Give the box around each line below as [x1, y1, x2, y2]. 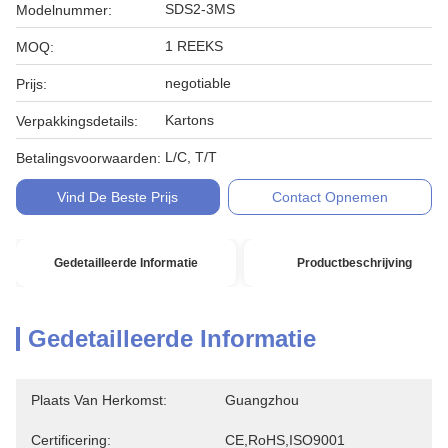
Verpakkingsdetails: [16, 113, 138, 129]
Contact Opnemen [272, 189, 389, 205]
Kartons [165, 112, 214, 128]
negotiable [165, 75, 231, 91]
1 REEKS [165, 38, 223, 54]
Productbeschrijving [296, 256, 412, 270]
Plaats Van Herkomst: [31, 392, 167, 408]
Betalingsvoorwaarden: [16, 150, 161, 166]
